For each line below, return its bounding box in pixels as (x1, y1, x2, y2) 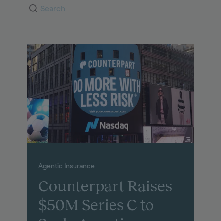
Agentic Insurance (38, 162, 95, 170)
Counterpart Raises (38, 178, 172, 195)
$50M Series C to (38, 196, 154, 214)
